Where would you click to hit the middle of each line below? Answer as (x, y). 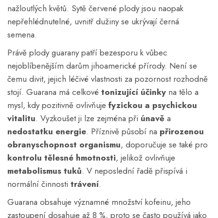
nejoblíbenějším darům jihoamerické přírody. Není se (102, 65)
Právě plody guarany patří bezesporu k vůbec (87, 52)
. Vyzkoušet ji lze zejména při (88, 118)
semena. (22, 34)
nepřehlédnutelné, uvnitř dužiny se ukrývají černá (93, 21)
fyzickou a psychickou (153, 105)
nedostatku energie (47, 131)
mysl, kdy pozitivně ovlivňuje (58, 105)
